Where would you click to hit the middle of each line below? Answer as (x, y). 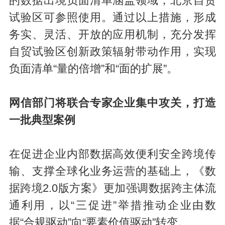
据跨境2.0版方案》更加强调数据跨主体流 (113, 189)
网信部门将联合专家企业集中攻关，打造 (113, 103)
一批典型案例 (42, 120)
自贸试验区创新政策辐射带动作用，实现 (113, 52)
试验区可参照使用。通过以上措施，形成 (113, 18)
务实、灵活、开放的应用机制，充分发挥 (113, 35)
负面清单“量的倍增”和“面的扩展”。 (93, 69)
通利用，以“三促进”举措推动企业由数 (113, 206)
